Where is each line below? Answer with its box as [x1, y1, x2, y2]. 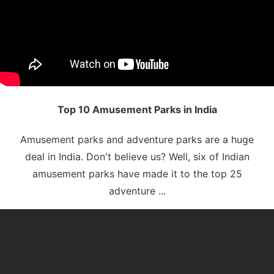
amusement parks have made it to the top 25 [32, 167, 242, 180]
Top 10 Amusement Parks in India [57, 103, 217, 116]
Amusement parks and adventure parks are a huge [20, 133, 254, 146]
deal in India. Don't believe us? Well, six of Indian [24, 150, 250, 163]
